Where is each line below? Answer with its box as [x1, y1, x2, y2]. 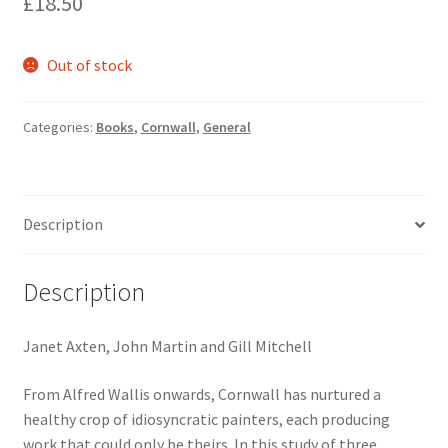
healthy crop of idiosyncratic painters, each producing [22, 408, 390, 429]
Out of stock [47, 54, 133, 75]
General [202, 117, 251, 136]
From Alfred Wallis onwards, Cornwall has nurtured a [22, 383, 381, 404]
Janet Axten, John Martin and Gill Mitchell [22, 335, 312, 356]
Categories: [22, 117, 96, 136]
